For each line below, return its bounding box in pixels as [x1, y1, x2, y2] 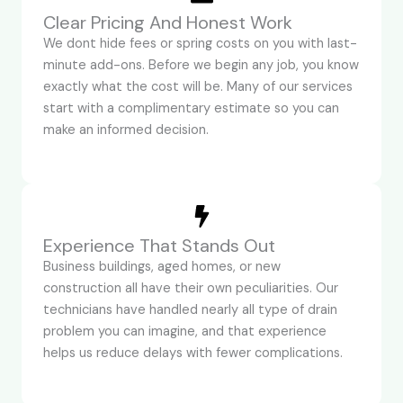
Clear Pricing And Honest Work [43, 10, 292, 34]
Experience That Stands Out [43, 233, 275, 257]
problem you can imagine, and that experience [43, 322, 327, 340]
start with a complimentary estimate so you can [43, 99, 339, 117]
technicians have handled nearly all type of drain [43, 300, 337, 318]
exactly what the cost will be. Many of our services [43, 77, 353, 95]
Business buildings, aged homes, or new [43, 257, 281, 275]
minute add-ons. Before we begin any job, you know [43, 56, 359, 74]
